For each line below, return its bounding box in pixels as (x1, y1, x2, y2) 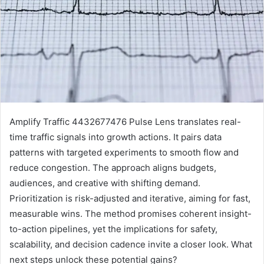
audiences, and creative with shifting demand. (9, 177, 200, 189)
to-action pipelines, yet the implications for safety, (9, 223, 217, 235)
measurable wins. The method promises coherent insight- (9, 208, 252, 220)
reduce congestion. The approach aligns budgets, (9, 162, 216, 174)
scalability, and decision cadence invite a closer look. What (9, 239, 252, 250)
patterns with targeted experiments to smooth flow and (9, 147, 239, 159)
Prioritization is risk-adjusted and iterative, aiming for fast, (9, 193, 250, 204)
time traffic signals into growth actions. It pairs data (9, 131, 222, 143)
